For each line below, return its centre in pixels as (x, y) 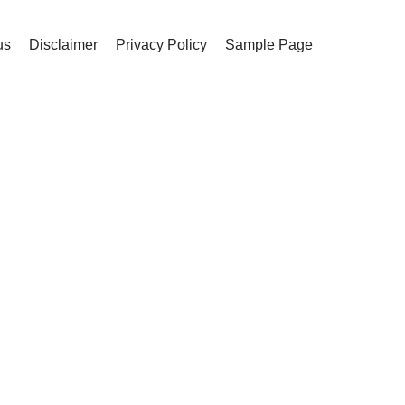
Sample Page (269, 44)
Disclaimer (63, 44)
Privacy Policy (161, 44)
